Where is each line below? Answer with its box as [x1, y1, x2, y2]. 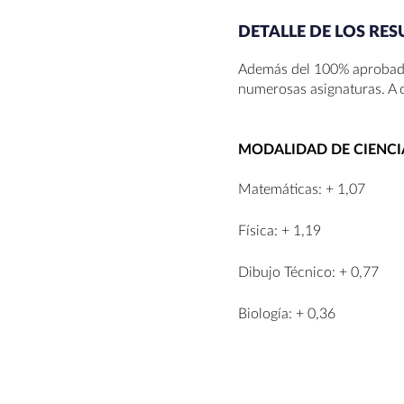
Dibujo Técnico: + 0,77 [238, 264, 379, 280]
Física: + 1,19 [238, 223, 321, 238]
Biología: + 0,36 [238, 306, 335, 321]
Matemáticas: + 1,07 [238, 181, 365, 197]
